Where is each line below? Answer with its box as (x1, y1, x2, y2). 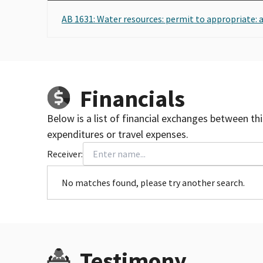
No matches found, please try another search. (62, 176, 245, 188)
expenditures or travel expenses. (47, 127, 188, 141)
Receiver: (47, 147, 83, 160)
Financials (80, 83, 185, 113)
